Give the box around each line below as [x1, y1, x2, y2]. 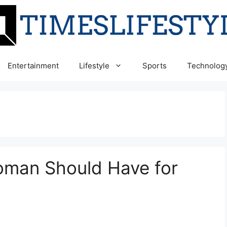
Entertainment [8, 61, 59, 70]
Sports [142, 61, 167, 70]
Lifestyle [79, 61, 109, 70]
